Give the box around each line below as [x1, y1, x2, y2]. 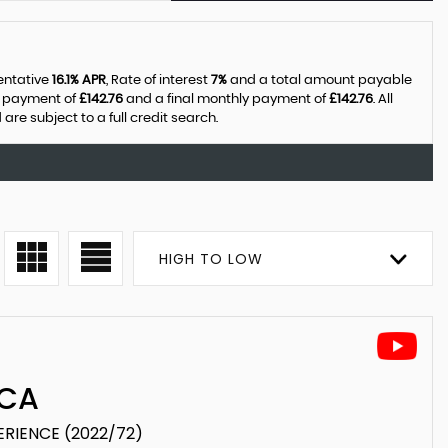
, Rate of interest [106, 74, 211, 87]
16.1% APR [52, 74, 106, 87]
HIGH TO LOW [159, 249, 263, 269]
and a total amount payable [227, 74, 412, 87]
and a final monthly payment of [123, 93, 329, 106]
